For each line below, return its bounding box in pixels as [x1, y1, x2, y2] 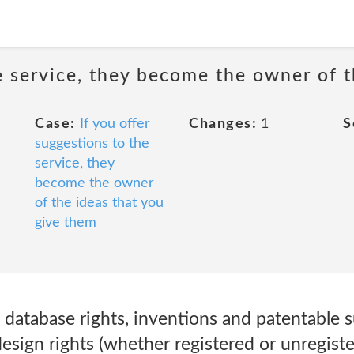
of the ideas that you [35, 196, 164, 210]
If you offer [79, 117, 150, 131]
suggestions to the [35, 137, 149, 151]
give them [35, 216, 96, 230]
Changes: [189, 117, 257, 131]
